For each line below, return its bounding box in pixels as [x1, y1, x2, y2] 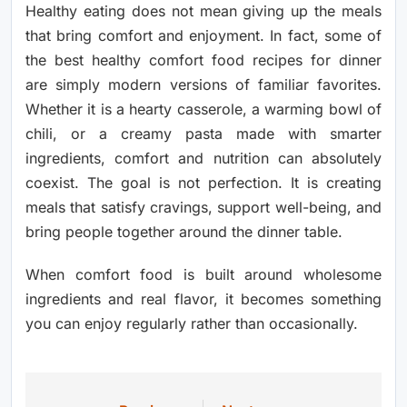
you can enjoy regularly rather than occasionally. [25, 314, 358, 333]
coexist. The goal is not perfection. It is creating [25, 174, 382, 193]
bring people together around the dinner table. [25, 223, 342, 242]
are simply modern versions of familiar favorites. [25, 75, 382, 94]
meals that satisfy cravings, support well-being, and [25, 198, 382, 217]
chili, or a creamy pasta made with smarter [25, 124, 382, 144]
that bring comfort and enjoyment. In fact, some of [25, 26, 382, 45]
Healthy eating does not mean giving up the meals [25, 2, 382, 21]
